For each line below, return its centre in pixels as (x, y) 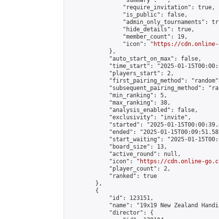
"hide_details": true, (131, 29)
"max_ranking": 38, (119, 103)
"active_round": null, (124, 154)
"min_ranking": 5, (118, 95)
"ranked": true (112, 176)
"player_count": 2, (119, 169)
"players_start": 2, (121, 73)
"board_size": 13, (118, 147)
